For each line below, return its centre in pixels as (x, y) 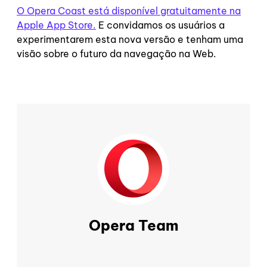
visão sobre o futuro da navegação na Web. (117, 54)
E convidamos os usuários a (160, 25)
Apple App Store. (56, 25)
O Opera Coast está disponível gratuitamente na (129, 11)
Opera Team (133, 225)
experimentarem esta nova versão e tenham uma (130, 39)
